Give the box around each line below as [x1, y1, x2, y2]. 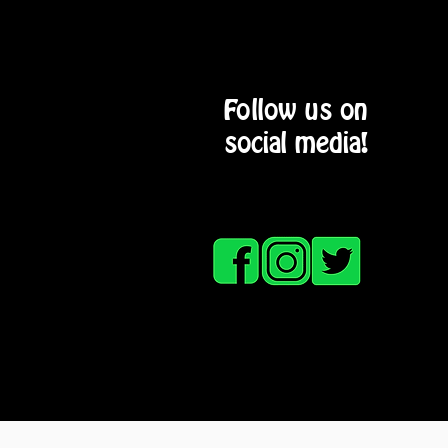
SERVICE [327, 366, 404, 392]
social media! [224, 124, 368, 162]
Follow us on [224, 91, 368, 129]
